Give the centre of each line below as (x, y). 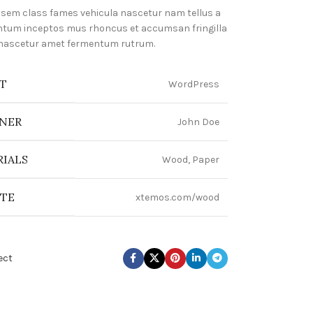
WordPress (194, 84)
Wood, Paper (190, 160)
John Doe (198, 122)
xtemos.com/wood (177, 197)
